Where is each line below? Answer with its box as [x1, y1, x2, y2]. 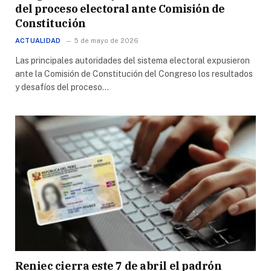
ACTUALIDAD [15, 36, 61, 44]
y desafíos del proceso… [15, 82, 109, 92]
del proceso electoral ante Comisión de [15, 1, 225, 16]
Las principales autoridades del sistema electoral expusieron [15, 55, 250, 65]
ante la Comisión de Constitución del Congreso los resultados [15, 68, 253, 79]
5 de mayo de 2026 [74, 36, 139, 44]
